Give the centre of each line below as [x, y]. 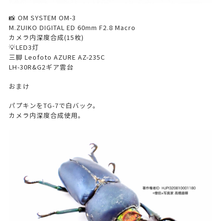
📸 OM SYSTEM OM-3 [42, 17]
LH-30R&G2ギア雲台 [41, 67]
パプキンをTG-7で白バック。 [54, 106]
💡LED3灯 [24, 47]
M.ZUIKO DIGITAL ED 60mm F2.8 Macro [72, 27]
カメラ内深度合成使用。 [47, 115]
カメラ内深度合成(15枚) [46, 37]
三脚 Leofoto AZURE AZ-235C [57, 57]
